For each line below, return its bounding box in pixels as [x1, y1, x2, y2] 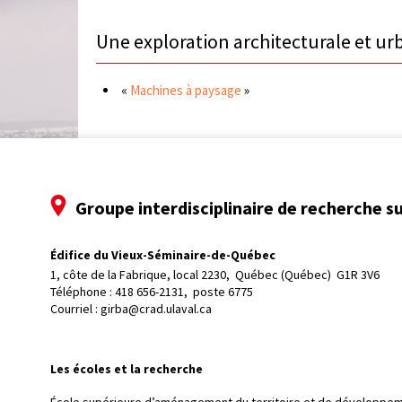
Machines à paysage [130, 81, 241, 99]
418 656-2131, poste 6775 [115, 284, 253, 301]
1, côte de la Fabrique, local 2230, [50, 267, 232, 284]
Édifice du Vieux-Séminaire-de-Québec [50, 246, 275, 263]
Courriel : [50, 301, 100, 318]
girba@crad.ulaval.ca [100, 301, 212, 318]
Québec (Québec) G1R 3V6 [235, 267, 380, 284]
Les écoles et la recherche [50, 361, 203, 378]
